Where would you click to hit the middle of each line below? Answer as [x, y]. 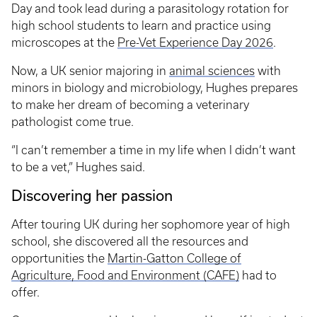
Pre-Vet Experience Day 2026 [195, 43]
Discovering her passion [92, 196]
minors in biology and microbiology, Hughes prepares [155, 88]
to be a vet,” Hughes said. [78, 167]
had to [258, 276]
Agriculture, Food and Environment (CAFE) [125, 276]
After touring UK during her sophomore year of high [151, 225]
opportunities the [59, 259]
